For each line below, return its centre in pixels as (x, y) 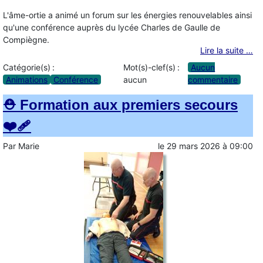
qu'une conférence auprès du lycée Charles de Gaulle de (112, 28)
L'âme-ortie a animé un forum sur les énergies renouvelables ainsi (127, 15)
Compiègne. (26, 40)
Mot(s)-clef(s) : (151, 67)
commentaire (213, 79)
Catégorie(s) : (29, 67)
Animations (27, 79)
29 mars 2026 (193, 146)
